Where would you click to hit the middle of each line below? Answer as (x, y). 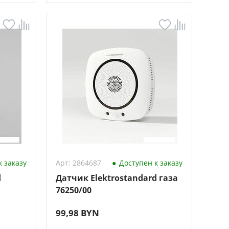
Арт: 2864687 (78, 163)
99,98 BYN (77, 213)
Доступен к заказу (150, 163)
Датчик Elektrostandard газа (117, 178)
